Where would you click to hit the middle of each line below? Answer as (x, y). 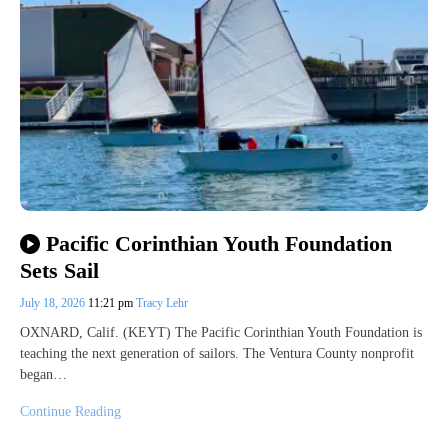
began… (43, 374)
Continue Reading (70, 411)
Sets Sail (59, 270)
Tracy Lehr (162, 302)
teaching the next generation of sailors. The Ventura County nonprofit (217, 353)
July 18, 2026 (54, 302)
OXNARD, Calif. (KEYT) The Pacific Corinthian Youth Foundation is (221, 332)
